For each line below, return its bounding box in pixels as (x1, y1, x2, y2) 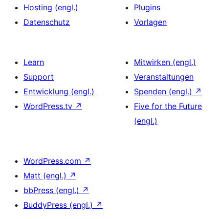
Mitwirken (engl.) (134, 57, 196, 67)
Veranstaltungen (134, 72, 194, 82)
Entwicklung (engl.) (23, 87, 94, 96)
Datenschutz (23, 17, 70, 27)
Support (23, 72, 54, 82)
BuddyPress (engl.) (23, 200, 95, 210)
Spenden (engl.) (134, 87, 195, 96)
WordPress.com (23, 156, 84, 166)
